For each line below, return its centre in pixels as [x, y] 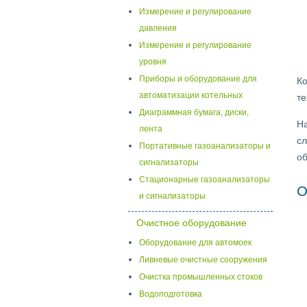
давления [158, 28]
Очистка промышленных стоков [201, 277]
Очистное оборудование [192, 223]
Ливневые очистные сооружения [203, 260]
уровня [153, 62]
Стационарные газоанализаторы [205, 180]
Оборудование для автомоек [195, 243]
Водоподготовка [171, 294]
